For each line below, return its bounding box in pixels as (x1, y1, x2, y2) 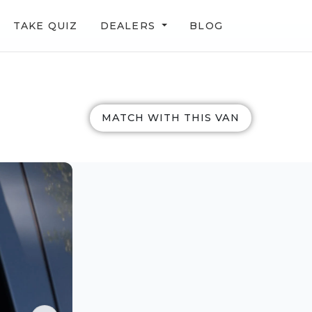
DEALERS (100, 19, 159, 32)
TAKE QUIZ (13, 19, 78, 32)
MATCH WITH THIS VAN (102, 111, 240, 125)
